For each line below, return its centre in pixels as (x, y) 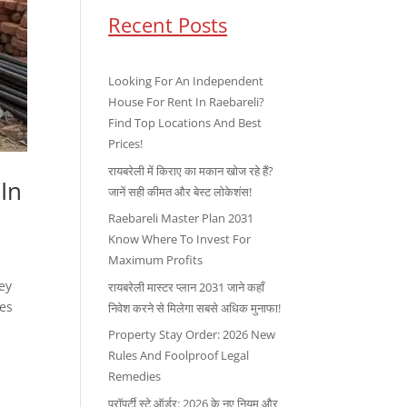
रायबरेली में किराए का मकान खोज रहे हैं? (191, 170)
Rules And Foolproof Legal (179, 355)
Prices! (126, 144)
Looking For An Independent (186, 81)
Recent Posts (168, 25)
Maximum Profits (156, 260)
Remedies (135, 376)
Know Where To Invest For (180, 239)
